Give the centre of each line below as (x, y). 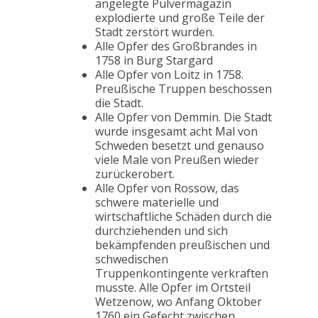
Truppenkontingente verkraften (182, 274)
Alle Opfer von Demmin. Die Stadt (183, 117)
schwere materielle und (157, 203)
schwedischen (132, 259)
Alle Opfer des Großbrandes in (176, 46)
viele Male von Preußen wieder (177, 160)
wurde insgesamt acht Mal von (176, 132)
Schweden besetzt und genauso (180, 146)
